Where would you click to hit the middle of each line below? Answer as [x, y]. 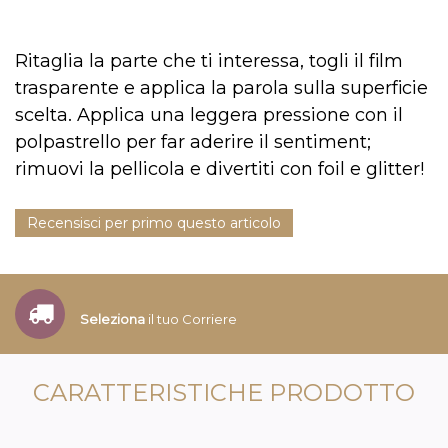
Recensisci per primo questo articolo [154, 223]
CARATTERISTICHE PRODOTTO [224, 392]
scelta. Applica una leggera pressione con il [209, 115]
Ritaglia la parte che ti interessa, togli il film [209, 61]
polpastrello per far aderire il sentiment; [193, 142]
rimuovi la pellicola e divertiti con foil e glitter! [219, 169]
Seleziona [114, 318]
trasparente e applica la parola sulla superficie [221, 88]
